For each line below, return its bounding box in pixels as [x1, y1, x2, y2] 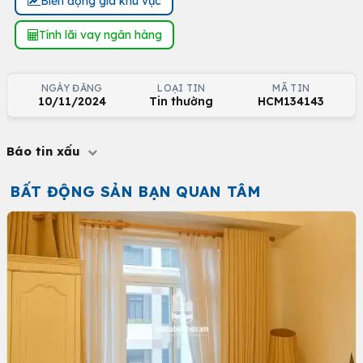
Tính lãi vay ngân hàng [38, 27, 162, 42]
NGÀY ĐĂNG [41, 82, 103, 94]
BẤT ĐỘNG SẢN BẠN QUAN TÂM [10, 182, 261, 201]
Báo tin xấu [6, 143, 84, 159]
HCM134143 [258, 94, 325, 109]
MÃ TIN [272, 82, 310, 94]
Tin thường [149, 94, 214, 109]
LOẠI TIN [157, 82, 206, 94]
